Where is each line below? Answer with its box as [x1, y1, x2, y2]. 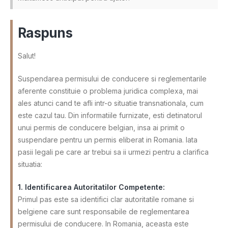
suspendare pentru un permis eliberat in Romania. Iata [18, 135, 197, 144]
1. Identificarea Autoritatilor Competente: [18, 182, 165, 191]
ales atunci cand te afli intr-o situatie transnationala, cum [18, 98, 204, 107]
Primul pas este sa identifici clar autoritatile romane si [18, 194, 194, 204]
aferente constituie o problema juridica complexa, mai [18, 86, 198, 95]
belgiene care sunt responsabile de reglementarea [18, 207, 189, 216]
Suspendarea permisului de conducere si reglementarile [18, 74, 207, 83]
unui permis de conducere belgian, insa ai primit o [18, 123, 185, 132]
